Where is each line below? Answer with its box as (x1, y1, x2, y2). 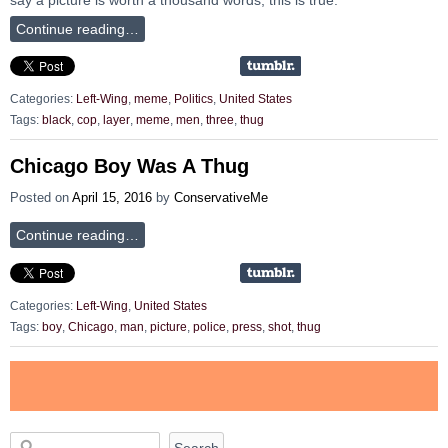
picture (150, 320, 187, 333)
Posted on (10, 190, 72, 206)
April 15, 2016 (72, 190, 152, 206)
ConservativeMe (174, 190, 268, 206)
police (193, 320, 226, 333)
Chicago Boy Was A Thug (10, 155, 249, 178)
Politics (174, 93, 213, 106)
